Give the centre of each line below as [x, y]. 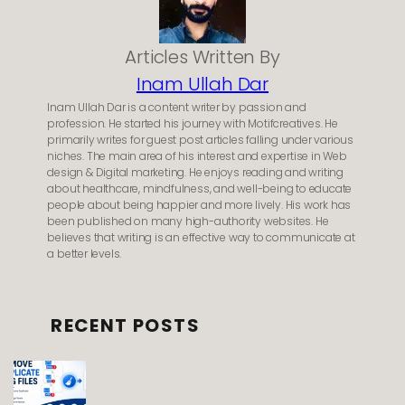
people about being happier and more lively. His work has [199, 204]
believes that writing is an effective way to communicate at [201, 237]
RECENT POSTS [125, 325]
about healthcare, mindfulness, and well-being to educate [200, 188]
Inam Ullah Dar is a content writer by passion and [177, 107]
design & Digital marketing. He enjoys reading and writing [196, 172]
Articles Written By [202, 57]
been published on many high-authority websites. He [188, 221]
